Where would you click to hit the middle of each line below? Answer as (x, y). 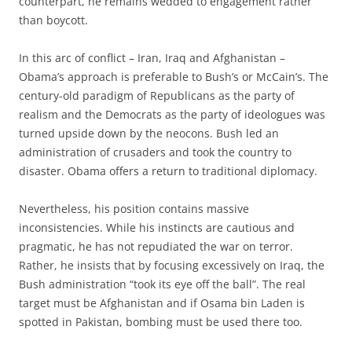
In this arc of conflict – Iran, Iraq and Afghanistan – (152, 57)
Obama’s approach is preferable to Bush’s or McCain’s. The (174, 76)
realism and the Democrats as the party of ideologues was (172, 114)
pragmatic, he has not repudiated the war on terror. (156, 246)
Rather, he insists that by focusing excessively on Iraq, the (172, 265)
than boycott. (53, 20)
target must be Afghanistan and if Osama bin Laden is (162, 302)
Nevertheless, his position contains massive (134, 208)
